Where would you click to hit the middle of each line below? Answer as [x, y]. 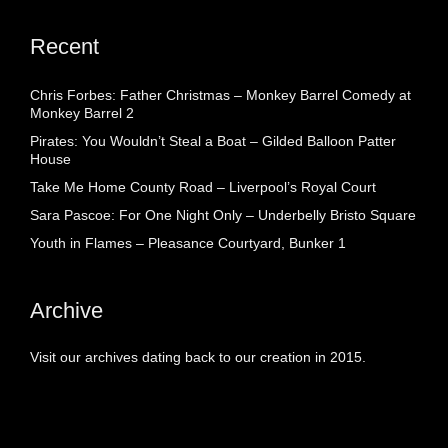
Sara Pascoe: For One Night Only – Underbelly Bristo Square [223, 214]
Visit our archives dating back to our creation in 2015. [198, 356]
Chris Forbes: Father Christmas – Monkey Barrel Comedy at [220, 94]
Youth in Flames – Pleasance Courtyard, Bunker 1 [188, 242]
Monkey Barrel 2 [82, 112]
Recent [64, 46]
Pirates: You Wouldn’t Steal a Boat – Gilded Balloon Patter [213, 140]
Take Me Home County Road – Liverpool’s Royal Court [203, 186]
